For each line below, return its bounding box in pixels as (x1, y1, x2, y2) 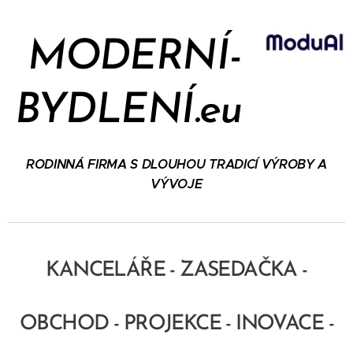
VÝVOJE (150, 176, 203, 192)
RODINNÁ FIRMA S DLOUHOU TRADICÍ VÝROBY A (25, 156, 328, 173)
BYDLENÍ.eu (14, 91, 242, 132)
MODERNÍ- (16, 37, 240, 79)
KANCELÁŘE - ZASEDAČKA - (46, 260, 307, 281)
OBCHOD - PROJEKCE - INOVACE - (20, 314, 333, 335)
